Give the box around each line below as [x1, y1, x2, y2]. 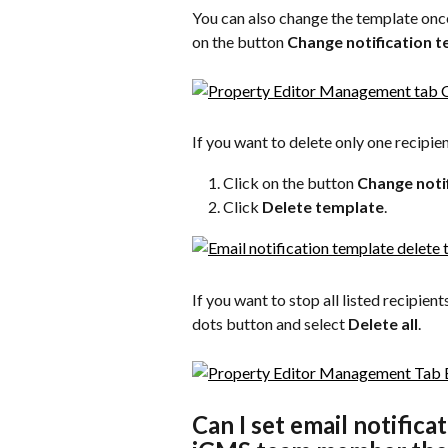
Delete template [262, 197, 384, 217]
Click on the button [223, 172, 357, 192]
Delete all [348, 313, 418, 333]
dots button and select [192, 313, 348, 333]
